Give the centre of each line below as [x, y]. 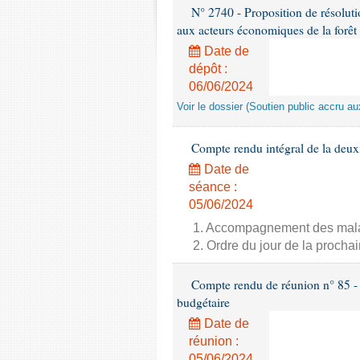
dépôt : [208, 69]
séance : [213, 187]
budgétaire [203, 302]
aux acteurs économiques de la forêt [267, 30]
